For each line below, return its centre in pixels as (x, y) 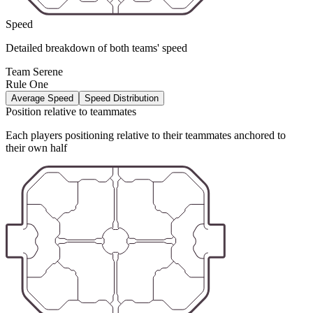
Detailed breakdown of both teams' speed (96, 48)
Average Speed (42, 98)
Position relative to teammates (71, 111)
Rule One (27, 84)
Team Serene (34, 71)
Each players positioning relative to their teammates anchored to (146, 135)
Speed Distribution (122, 98)
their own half (36, 147)
